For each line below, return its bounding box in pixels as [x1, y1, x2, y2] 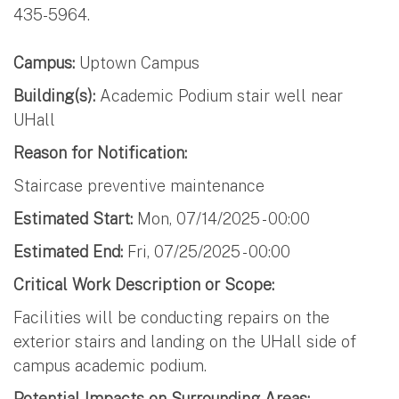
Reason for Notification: [13, 142, 187, 162]
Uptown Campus [75, 53, 199, 72]
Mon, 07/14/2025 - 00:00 [137, 208, 310, 228]
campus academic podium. [13, 355, 207, 375]
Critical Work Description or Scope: [13, 274, 274, 294]
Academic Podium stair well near [95, 85, 343, 105]
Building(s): [13, 85, 95, 105]
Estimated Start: [13, 208, 133, 228]
